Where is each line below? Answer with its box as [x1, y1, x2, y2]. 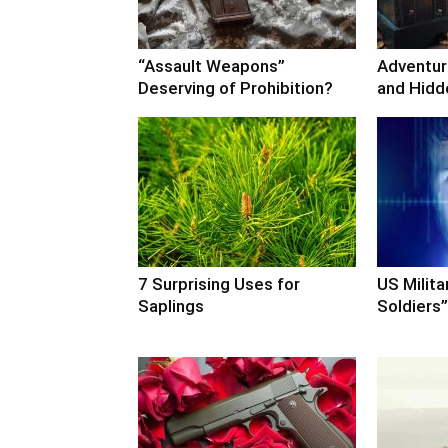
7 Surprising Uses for [138, 273, 300, 294]
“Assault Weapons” [138, 55, 285, 76]
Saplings [138, 295, 204, 316]
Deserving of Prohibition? [138, 77, 333, 98]
